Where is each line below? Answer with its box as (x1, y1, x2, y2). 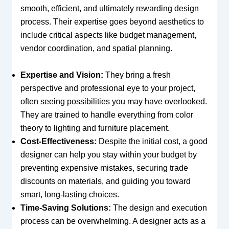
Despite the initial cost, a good (96, 136, 208, 146)
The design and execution (110, 203, 207, 212)
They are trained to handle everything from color (20, 110, 193, 119)
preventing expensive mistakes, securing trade (20, 163, 188, 172)
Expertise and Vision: (20, 70, 103, 79)
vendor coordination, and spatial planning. (20, 44, 172, 53)
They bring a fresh (103, 70, 171, 79)
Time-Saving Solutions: (20, 203, 111, 212)
